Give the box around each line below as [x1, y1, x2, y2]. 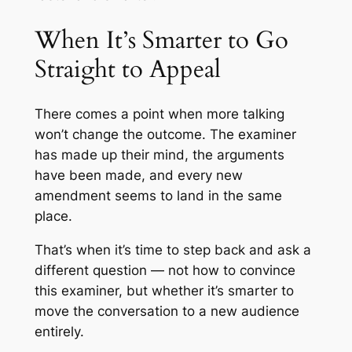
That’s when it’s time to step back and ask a [34, 242, 311, 258]
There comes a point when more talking [34, 106, 284, 123]
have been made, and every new [34, 167, 243, 184]
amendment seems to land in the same [34, 188, 282, 204]
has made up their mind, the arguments [34, 147, 284, 163]
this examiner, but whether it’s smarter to [34, 283, 294, 299]
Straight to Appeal [34, 52, 221, 86]
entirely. [34, 324, 84, 340]
